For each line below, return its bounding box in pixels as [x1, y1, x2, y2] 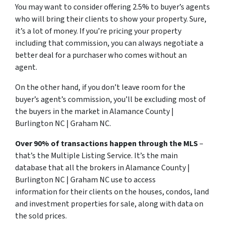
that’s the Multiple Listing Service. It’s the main [15, 150, 178, 161]
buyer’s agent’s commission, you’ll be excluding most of [15, 94, 205, 105]
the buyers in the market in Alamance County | [15, 106, 174, 117]
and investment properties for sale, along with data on [15, 198, 203, 209]
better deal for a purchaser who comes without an [15, 50, 187, 61]
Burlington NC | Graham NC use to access [15, 174, 156, 185]
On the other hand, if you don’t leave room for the [15, 82, 185, 93]
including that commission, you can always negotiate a [15, 38, 203, 49]
